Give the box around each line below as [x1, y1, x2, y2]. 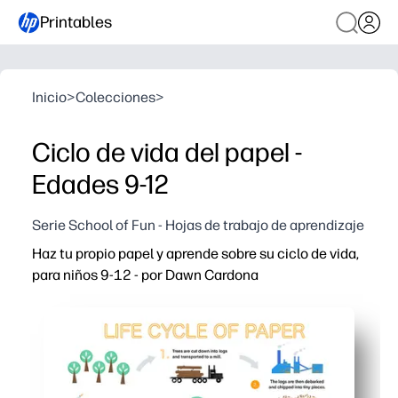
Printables [40, 12, 112, 32]
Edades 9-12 [32, 168, 168, 201]
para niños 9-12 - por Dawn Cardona [32, 267, 259, 283]
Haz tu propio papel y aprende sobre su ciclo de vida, [32, 245, 359, 262]
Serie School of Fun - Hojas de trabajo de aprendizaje [32, 217, 364, 234]
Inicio [32, 89, 67, 106]
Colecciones [76, 89, 155, 106]
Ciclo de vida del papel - [32, 136, 302, 169]
